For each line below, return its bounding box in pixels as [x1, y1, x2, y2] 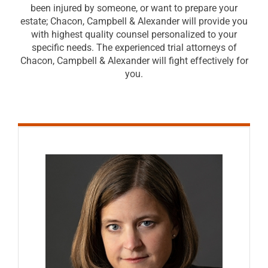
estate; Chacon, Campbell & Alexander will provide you [20, 16, 248, 28]
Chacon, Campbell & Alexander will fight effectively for [20, 55, 248, 67]
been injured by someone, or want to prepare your [31, 2, 237, 14]
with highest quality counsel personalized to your [31, 29, 237, 41]
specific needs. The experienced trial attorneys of [31, 42, 237, 54]
